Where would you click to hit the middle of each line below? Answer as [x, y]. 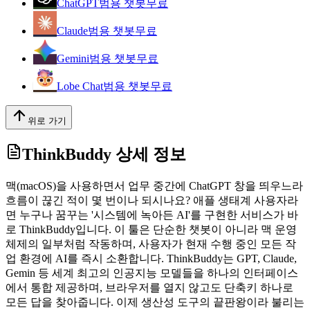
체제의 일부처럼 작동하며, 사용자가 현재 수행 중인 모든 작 [151, 244]
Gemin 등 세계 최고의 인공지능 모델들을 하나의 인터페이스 [152, 273]
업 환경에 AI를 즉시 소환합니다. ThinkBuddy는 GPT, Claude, [151, 258]
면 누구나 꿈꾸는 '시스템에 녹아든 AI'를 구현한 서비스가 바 [152, 215]
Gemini [73, 58]
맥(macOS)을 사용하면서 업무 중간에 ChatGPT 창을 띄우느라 [154, 185]
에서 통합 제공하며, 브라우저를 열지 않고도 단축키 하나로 [149, 287]
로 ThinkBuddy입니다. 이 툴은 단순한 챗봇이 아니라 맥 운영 [151, 229]
